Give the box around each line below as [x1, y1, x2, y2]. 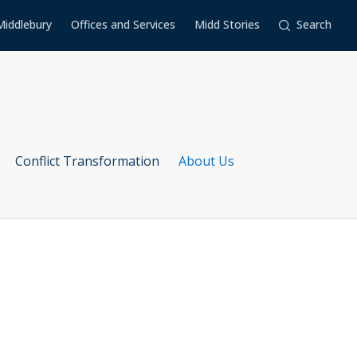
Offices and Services [71, 17, 175, 32]
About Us [178, 152, 234, 170]
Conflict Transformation [15, 152, 159, 170]
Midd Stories [194, 17, 260, 32]
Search [296, 17, 331, 32]
